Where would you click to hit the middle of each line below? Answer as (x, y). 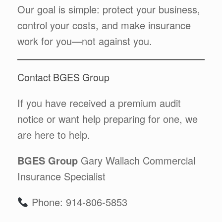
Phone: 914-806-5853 (78, 202)
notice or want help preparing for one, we (108, 119)
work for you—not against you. (85, 41)
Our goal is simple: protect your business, (109, 9)
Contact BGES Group (63, 77)
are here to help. (54, 135)
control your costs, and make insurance (104, 25)
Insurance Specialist (61, 176)
